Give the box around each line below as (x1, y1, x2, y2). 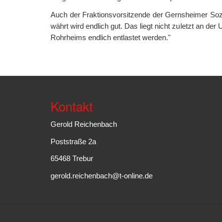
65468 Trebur (51, 154, 93, 163)
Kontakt (51, 96, 93, 115)
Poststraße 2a (51, 137, 96, 146)
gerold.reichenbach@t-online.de (51, 171, 153, 180)
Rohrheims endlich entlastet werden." (51, 33, 170, 42)
